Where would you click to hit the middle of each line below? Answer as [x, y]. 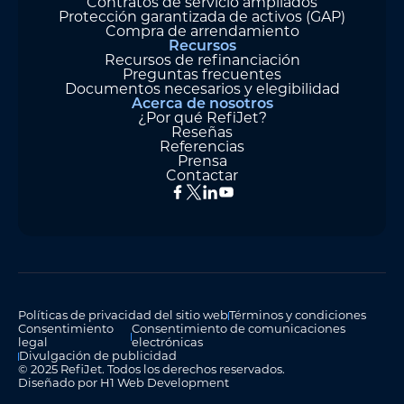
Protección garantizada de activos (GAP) [202, 18]
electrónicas [168, 344]
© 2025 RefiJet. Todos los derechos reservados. [151, 371]
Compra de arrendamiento [202, 32]
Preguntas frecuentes [202, 75]
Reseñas [202, 133]
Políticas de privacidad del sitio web [123, 317]
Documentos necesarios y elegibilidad [202, 90]
